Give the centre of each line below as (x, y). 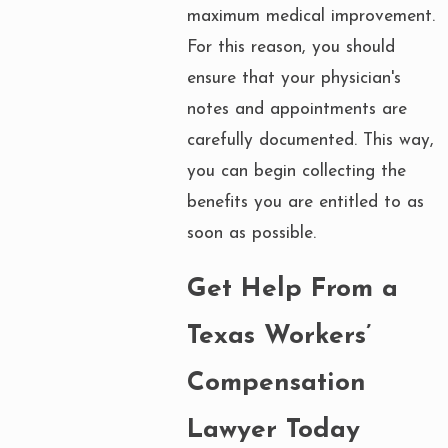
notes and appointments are (297, 109)
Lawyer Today (273, 431)
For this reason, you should (291, 47)
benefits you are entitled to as (305, 202)
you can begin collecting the (296, 171)
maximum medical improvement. (311, 16)
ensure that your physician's (294, 78)
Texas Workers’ (279, 337)
